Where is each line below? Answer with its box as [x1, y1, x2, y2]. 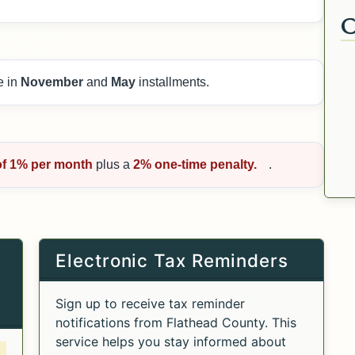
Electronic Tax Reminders [55, 249, 288, 271]
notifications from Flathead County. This [55, 315, 297, 331]
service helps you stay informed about [55, 334, 287, 350]
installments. [139, 74, 210, 89]
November [21, 74, 87, 89]
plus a [96, 157, 134, 171]
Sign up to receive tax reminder [55, 296, 246, 312]
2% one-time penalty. [133, 157, 258, 171]
